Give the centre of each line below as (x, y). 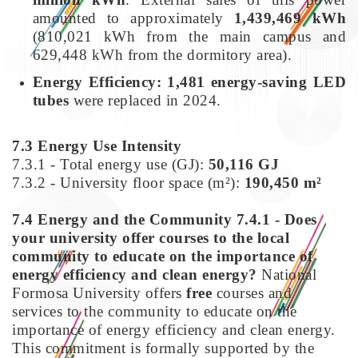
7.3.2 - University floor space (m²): (128, 182)
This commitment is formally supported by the (163, 348)
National (286, 274)
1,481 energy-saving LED (257, 82)
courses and (252, 292)
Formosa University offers (99, 292)
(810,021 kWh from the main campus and (189, 36)
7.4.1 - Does (276, 219)
